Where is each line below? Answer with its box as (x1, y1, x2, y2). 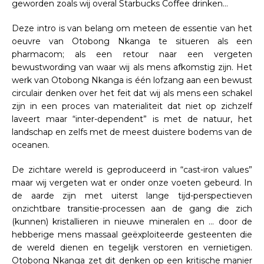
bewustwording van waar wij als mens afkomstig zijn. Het (12, 61, 252, 72)
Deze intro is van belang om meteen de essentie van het (12, 22, 252, 34)
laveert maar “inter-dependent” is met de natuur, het (12, 113, 252, 124)
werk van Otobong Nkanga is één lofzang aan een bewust (12, 74, 252, 85)
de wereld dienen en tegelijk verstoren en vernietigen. (12, 242, 252, 253)
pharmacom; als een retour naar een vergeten (12, 48, 252, 60)
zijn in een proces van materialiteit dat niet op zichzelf (12, 100, 252, 111)
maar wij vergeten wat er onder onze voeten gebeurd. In (12, 177, 252, 188)
